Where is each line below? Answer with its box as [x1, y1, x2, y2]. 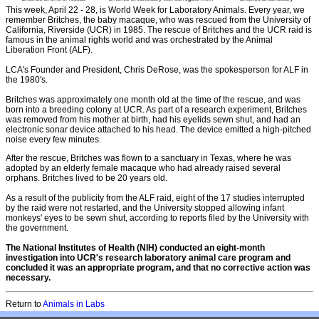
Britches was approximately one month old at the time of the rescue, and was [6, 94, 300, 105]
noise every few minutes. [6, 134, 101, 145]
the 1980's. [6, 74, 48, 85]
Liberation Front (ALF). [6, 44, 93, 55]
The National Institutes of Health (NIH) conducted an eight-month [6, 242, 265, 253]
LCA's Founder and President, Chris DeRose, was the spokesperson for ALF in [6, 64, 308, 75]
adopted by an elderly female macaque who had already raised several [6, 162, 281, 173]
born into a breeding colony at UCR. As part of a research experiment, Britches [6, 104, 307, 115]
